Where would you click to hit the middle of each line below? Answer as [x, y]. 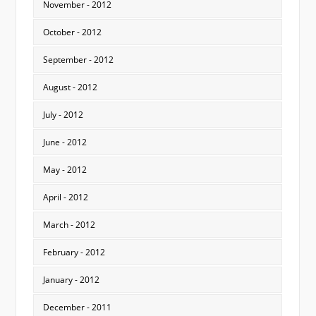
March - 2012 [69, 225]
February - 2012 [74, 253]
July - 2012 [63, 115]
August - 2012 [70, 87]
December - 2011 [77, 308]
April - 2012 [65, 197]
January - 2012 [71, 280]
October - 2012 [72, 32]
